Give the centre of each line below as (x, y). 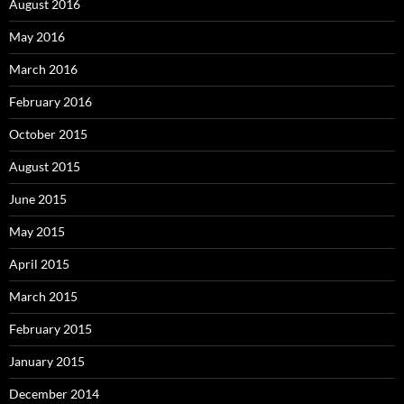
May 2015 (37, 231)
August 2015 (45, 166)
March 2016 (43, 69)
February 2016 (50, 101)
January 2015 (47, 361)
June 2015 (38, 199)
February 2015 (50, 329)
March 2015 (43, 296)
